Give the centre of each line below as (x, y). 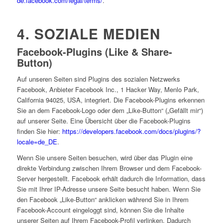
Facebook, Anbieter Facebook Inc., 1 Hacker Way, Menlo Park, (108, 90)
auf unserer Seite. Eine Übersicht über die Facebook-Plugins (104, 121)
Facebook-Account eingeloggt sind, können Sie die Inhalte (100, 210)
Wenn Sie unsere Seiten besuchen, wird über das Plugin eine (105, 158)
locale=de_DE (37, 142)
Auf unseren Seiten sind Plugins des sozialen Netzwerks (98, 79)
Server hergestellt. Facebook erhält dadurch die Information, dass (111, 179)
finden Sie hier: (39, 131)
